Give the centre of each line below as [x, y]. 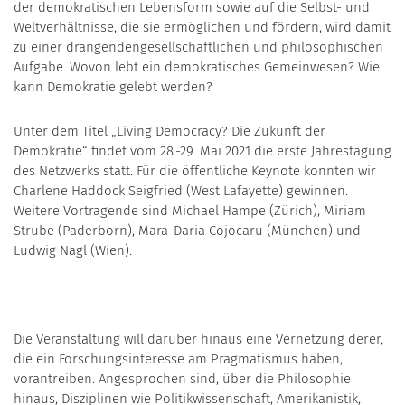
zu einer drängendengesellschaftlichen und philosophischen [198, 47]
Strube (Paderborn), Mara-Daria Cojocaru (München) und [187, 230]
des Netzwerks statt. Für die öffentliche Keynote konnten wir [195, 170]
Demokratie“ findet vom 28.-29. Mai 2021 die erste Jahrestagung [202, 151]
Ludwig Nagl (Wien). [73, 250]
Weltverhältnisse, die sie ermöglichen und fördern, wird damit [202, 27]
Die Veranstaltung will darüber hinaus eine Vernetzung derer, [198, 339]
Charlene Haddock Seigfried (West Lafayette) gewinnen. [181, 190]
